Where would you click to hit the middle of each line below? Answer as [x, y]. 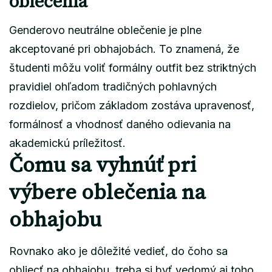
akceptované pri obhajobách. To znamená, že [124, 49]
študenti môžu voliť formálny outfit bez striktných [133, 67]
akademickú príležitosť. [67, 143]
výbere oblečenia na [107, 193]
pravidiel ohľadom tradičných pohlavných [113, 86]
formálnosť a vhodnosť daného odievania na [120, 124]
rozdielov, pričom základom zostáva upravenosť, [132, 105]
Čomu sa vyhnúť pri [103, 165]
